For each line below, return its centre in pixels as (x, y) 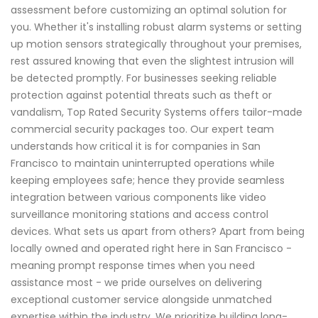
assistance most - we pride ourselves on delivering (136, 283)
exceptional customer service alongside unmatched (141, 300)
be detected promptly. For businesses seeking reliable (144, 78)
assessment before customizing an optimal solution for (149, 10)
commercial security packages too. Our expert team (142, 130)
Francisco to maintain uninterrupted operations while (143, 164)
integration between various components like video (138, 198)
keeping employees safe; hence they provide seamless (148, 181)
